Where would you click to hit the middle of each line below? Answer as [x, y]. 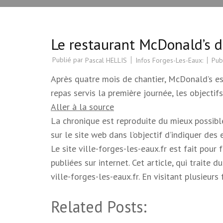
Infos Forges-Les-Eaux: [169, 60]
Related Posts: [99, 207]
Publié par [69, 59]
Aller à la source [82, 107]
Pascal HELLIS [106, 60]
